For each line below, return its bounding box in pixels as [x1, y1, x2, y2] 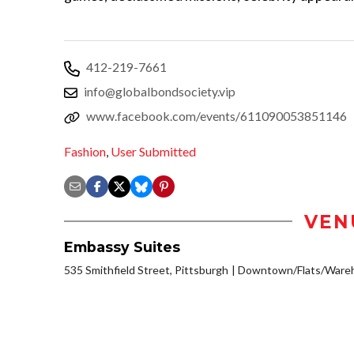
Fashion [64, 143, 106, 159]
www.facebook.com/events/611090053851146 [86, 108, 347, 124]
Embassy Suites [64, 238, 180, 255]
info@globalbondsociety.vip [84, 84, 235, 100]
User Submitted [111, 143, 196, 159]
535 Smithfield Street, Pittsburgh [64, 262, 228, 277]
